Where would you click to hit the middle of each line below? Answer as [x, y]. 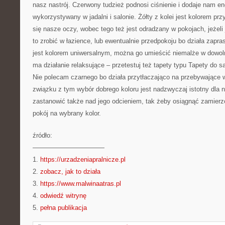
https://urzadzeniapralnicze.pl [83, 159]
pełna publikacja [64, 208]
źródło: [42, 135]
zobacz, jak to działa [70, 172]
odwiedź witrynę [63, 196]
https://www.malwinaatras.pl [81, 184]
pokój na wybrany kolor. [67, 113]
